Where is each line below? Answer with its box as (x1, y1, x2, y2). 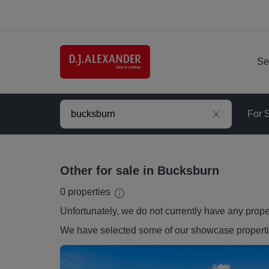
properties (65, 187, 110, 198)
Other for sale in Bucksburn (60, 164, 219, 178)
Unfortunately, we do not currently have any (60, 206, 246, 217)
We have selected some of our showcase (60, 225, 237, 236)
